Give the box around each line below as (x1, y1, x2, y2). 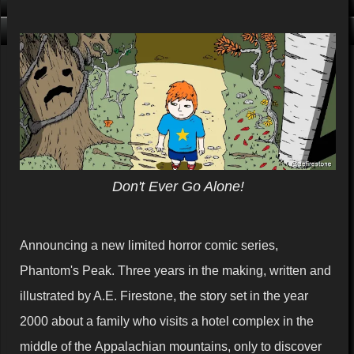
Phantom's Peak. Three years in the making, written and (20, 264, 331, 277)
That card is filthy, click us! (9, 24, 167, 38)
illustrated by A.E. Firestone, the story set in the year (20, 289, 308, 303)
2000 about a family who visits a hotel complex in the (20, 314, 314, 328)
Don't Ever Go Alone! (111, 179, 244, 194)
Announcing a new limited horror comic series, (20, 239, 278, 252)
